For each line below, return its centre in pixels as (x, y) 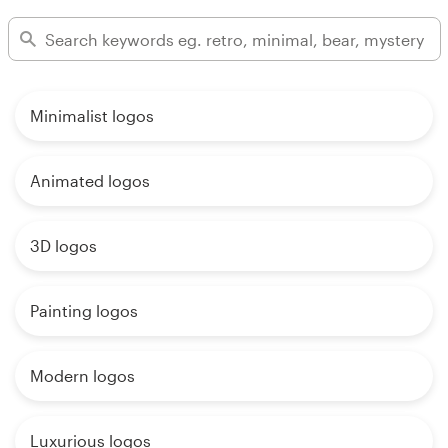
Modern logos (82, 376)
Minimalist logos (92, 116)
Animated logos (90, 181)
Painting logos (84, 311)
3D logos (63, 246)
